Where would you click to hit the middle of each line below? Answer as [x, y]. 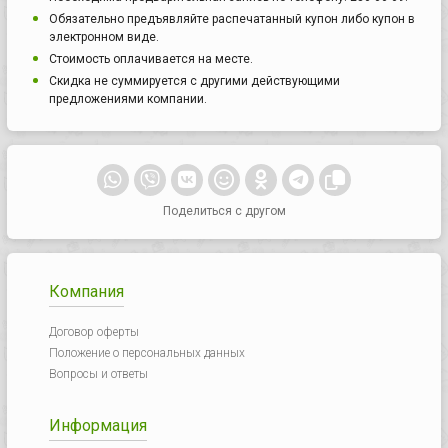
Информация [97, 426]
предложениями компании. [128, 98]
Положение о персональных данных [146, 353]
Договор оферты [93, 332]
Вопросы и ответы [98, 374]
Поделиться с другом [224, 210]
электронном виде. [104, 36]
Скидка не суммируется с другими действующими [194, 80]
